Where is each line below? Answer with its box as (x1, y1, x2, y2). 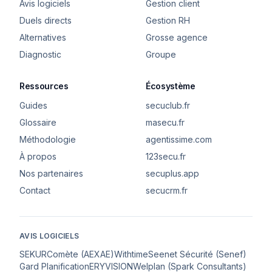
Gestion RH (146, 15, 190, 25)
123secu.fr (146, 151, 186, 161)
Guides (19, 100, 47, 110)
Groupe (146, 49, 176, 59)
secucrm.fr (146, 185, 188, 195)
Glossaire (19, 117, 56, 127)
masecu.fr (146, 117, 185, 127)
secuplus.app (146, 168, 199, 178)
